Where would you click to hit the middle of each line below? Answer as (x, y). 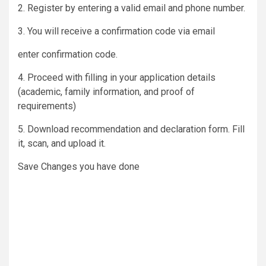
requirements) (47, 106)
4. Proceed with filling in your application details (117, 77)
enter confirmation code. (68, 54)
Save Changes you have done (79, 166)
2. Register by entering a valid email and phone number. (132, 8)
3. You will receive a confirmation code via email (116, 31)
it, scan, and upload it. (62, 143)
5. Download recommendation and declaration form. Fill (131, 129)
